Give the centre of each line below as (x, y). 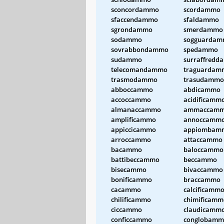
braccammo (202, 179)
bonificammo (131, 179)
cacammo (126, 189)
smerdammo (203, 29)
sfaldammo (201, 19)
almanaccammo (136, 109)
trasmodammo (134, 79)
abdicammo (202, 89)
